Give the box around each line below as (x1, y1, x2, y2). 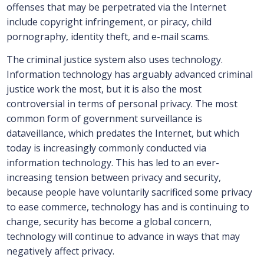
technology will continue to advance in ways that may (6, 230, 240, 243)
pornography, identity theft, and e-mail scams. (6, 30, 210, 44)
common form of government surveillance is (6, 112, 202, 126)
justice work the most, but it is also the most (6, 82, 202, 96)
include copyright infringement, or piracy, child (6, 15, 212, 29)
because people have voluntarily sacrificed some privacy (6, 186, 252, 199)
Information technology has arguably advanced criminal (6, 68, 253, 81)
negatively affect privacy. (6, 245, 114, 258)
